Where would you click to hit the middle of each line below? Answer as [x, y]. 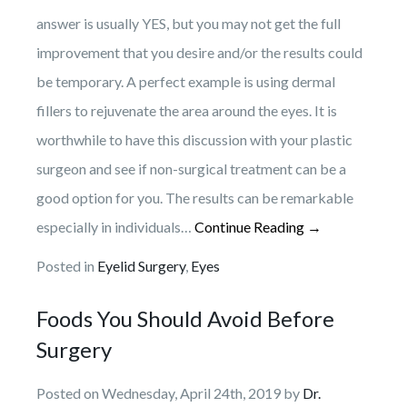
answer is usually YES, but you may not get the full [189, 23]
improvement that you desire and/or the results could [199, 52]
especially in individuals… [115, 226]
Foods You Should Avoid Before [185, 318]
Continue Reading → [258, 226]
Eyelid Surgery [141, 265]
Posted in [67, 265]
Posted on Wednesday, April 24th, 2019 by [169, 392]
